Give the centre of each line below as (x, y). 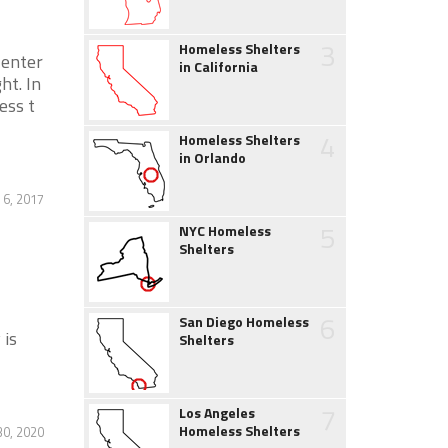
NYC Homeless (224, 230)
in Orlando (212, 157)
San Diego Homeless (243, 321)
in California (218, 66)
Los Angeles (216, 412)
